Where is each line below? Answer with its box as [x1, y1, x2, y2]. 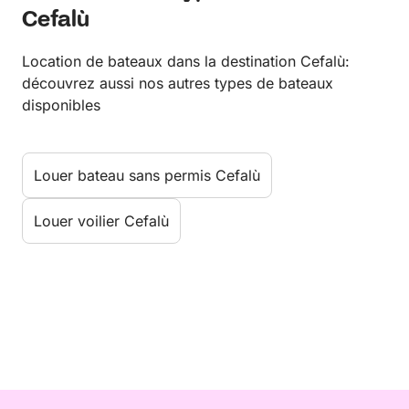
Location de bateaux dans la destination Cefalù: [22, 52, 350, 71]
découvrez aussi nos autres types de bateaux [22, 74, 333, 93]
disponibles [22, 96, 100, 115]
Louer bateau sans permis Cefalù [34, 166, 260, 185]
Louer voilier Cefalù [34, 212, 169, 231]
